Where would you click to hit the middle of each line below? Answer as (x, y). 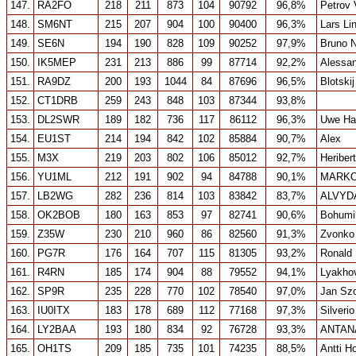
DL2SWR (58, 120)
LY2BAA (57, 329)
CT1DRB (58, 101)
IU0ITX (54, 310)
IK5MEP (57, 62)
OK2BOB (59, 215)
